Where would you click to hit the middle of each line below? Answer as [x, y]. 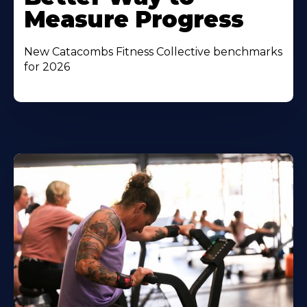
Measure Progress [134, 20]
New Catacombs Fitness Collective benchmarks [153, 52]
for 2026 [47, 67]
